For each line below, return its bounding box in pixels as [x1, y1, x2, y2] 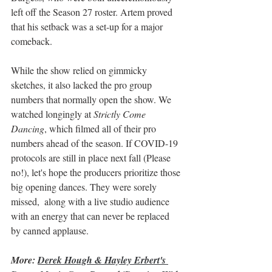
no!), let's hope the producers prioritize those [11, 166, 183, 179]
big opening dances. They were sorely [11, 180, 159, 194]
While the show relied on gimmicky [11, 64, 149, 77]
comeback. [11, 35, 55, 48]
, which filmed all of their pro [44, 122, 158, 135]
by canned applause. [11, 224, 91, 237]
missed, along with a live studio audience [11, 195, 172, 208]
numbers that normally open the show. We [11, 93, 174, 106]
